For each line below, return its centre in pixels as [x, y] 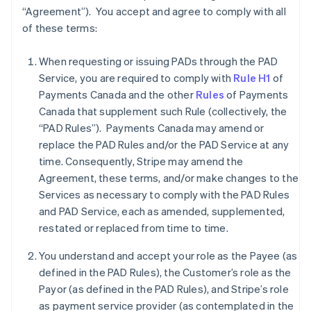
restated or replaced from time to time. [135, 228]
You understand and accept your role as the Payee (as [168, 255]
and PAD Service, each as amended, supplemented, [162, 211]
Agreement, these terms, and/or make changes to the [169, 178]
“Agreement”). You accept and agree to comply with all [154, 11]
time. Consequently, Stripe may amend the [141, 161]
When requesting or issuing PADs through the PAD [159, 61]
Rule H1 [252, 78]
